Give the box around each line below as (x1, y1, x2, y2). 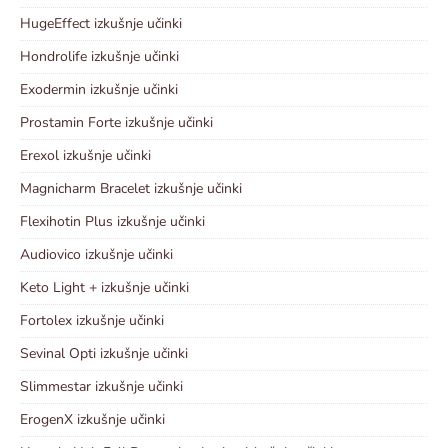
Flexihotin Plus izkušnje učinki (20, 212, 205, 232)
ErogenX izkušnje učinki (20, 410, 165, 430)
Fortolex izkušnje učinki (20, 311, 164, 331)
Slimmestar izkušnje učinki (20, 377, 183, 397)
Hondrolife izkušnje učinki (20, 47, 179, 67)
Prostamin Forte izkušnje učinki (20, 113, 213, 133)
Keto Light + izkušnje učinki (20, 278, 189, 298)
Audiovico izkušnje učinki (20, 245, 173, 265)
